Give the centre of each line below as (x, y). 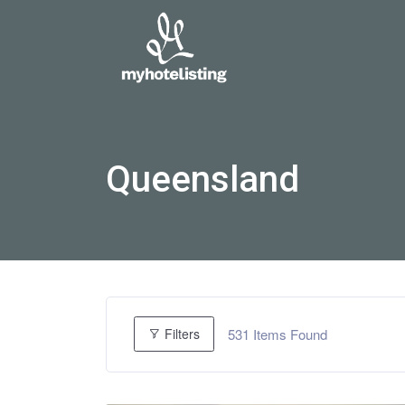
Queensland (202, 179)
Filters (180, 334)
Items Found (288, 334)
